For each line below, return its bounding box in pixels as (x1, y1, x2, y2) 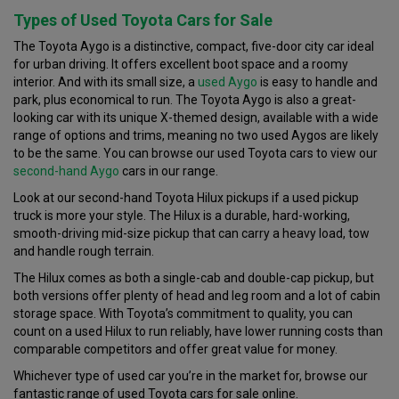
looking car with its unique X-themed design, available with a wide (13, 110, 379, 126)
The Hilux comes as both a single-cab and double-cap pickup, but (13, 271, 374, 286)
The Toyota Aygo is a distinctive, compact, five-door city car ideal (13, 39, 374, 54)
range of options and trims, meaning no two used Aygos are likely (13, 128, 379, 143)
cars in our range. (119, 164, 218, 179)
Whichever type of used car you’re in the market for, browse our (13, 369, 368, 384)
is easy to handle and (257, 75, 378, 90)
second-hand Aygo (13, 164, 119, 179)
